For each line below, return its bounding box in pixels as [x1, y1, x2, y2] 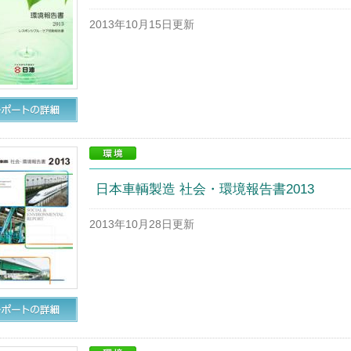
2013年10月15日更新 [89, 19, 194, 31]
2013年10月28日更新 [89, 219, 194, 230]
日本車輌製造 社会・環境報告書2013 [95, 182, 314, 197]
